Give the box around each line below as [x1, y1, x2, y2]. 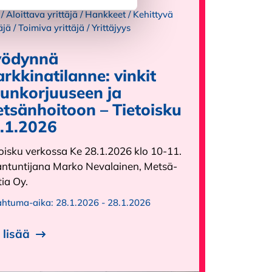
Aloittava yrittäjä [6, 8, 78, 21]
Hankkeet [85, 8, 126, 21]
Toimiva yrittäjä [18, 22, 84, 34]
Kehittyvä [133, 8, 173, 21]
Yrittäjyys [92, 22, 131, 34]
